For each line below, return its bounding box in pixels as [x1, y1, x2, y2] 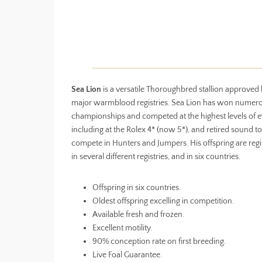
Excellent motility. [92, 223, 152, 233]
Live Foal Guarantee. [92, 250, 162, 260]
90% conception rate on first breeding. [92, 236, 226, 246]
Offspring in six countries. [92, 182, 181, 192]
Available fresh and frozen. [92, 209, 184, 219]
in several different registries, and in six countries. [71, 151, 240, 161]
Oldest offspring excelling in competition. [92, 196, 234, 206]
